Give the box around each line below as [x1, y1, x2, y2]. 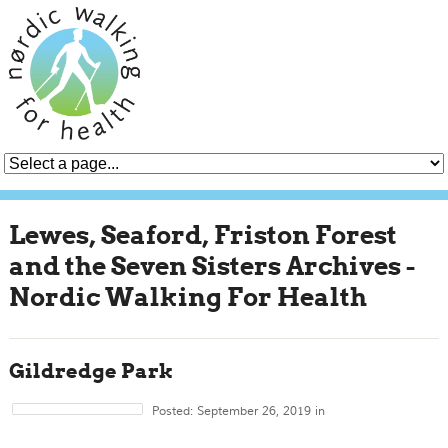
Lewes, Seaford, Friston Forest [8, 220, 397, 250]
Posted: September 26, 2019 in [152, 404, 326, 419]
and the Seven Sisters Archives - [8, 251, 415, 281]
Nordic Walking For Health [8, 282, 367, 312]
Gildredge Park [8, 359, 173, 383]
